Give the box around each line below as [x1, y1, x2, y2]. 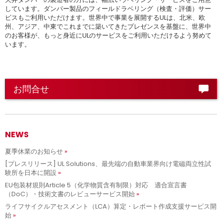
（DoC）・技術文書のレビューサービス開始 [5, 189, 135, 199]
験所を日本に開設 [5, 168, 56, 177]
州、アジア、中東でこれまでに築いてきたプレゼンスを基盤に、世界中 [5, 22, 211, 31]
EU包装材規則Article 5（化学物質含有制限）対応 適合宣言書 [5, 180, 187, 190]
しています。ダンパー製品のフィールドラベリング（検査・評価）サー [5, 4, 211, 13]
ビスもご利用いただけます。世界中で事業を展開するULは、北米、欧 [5, 13, 205, 22]
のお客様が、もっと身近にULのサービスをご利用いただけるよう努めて [5, 31, 212, 40]
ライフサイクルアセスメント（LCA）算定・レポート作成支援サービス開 [5, 202, 217, 211]
